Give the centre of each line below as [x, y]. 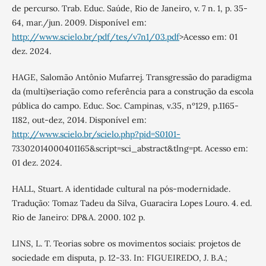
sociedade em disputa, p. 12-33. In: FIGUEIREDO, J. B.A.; [119, 258]
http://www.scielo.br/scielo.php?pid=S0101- [96, 134]
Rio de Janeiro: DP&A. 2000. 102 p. [78, 218]
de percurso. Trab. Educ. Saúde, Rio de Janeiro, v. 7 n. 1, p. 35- [129, 9]
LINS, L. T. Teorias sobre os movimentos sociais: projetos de [126, 244]
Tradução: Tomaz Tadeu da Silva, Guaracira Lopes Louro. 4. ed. [132, 203]
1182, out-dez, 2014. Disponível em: [79, 120]
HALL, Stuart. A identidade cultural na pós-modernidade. [121, 189]
